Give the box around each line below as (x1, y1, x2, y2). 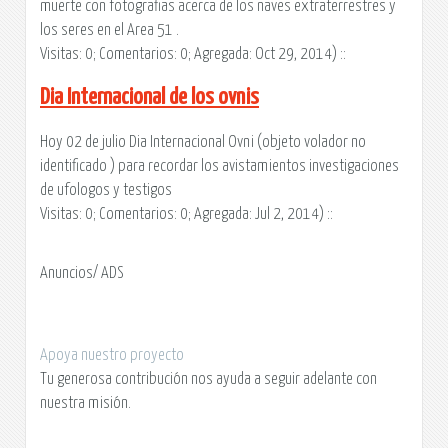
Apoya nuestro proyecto (40, 347, 184, 364)
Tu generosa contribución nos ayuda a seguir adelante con (40, 371, 377, 388)
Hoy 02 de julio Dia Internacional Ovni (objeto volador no (40, 133, 366, 150)
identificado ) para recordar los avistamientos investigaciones (40, 157, 399, 174)
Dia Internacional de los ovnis (40, 85, 259, 109)
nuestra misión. (40, 395, 131, 412)
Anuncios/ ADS (40, 264, 123, 281)
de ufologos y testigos (40, 181, 172, 198)
